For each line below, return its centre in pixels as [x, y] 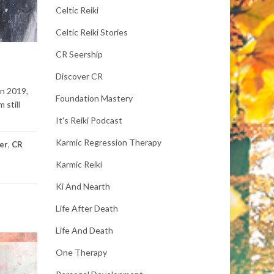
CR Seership [79, 54]
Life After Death [87, 208]
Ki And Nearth [83, 186]
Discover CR [79, 76]
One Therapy [81, 252]
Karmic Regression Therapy [109, 142]
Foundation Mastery [94, 98]
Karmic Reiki [79, 164]
